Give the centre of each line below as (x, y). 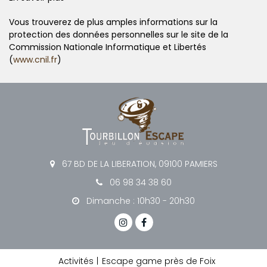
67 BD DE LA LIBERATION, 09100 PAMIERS (138, 164)
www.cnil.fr (35, 59)
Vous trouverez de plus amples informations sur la (113, 22)
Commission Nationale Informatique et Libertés (108, 47)
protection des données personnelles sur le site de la (119, 34)
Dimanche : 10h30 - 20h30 (139, 201)
